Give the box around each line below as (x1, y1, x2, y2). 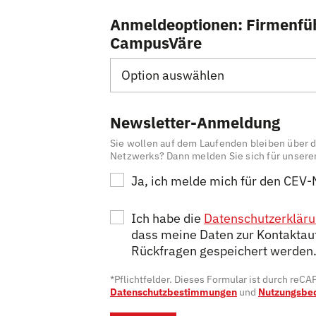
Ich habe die (131, 210, 204, 226)
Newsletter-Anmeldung (110, 111, 280, 133)
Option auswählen (121, 66, 224, 83)
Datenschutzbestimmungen (110, 286, 237, 298)
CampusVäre (110, 32, 202, 53)
